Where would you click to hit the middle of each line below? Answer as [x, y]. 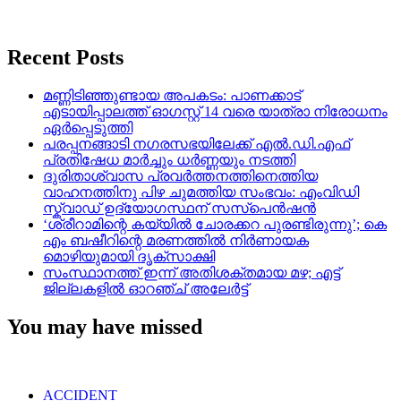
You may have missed [105, 326]
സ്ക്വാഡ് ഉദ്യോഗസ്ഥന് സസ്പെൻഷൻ [179, 208]
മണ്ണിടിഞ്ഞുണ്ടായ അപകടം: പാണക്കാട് [172, 95]
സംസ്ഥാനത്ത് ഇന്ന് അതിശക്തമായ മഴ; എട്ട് [192, 273]
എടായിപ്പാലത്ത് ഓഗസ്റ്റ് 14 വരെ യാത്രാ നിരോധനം [215, 111]
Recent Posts [65, 58]
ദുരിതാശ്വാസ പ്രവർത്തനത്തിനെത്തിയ [180, 176]
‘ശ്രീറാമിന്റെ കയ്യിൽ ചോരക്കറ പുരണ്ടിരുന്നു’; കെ [215, 224]
